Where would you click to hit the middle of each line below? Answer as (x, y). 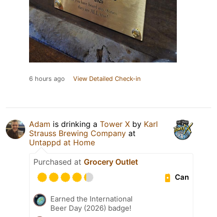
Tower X (115, 124)
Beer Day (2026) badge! (91, 208)
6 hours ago (47, 78)
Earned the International (92, 199)
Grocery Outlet (111, 162)
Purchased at (59, 162)
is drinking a (75, 124)
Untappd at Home (62, 142)
